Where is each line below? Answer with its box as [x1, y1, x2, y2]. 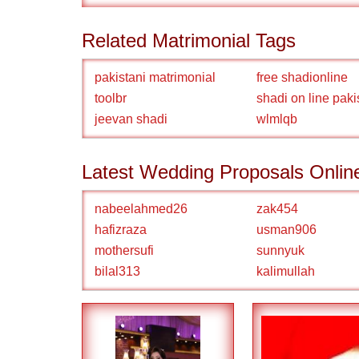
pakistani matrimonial [95, 71, 216, 84]
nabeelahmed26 [95, 202, 188, 216]
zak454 [256, 202, 298, 216]
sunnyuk [256, 244, 305, 257]
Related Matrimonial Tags [82, 30, 296, 51]
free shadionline [256, 71, 348, 84]
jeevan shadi [95, 112, 167, 126]
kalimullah [256, 264, 315, 278]
